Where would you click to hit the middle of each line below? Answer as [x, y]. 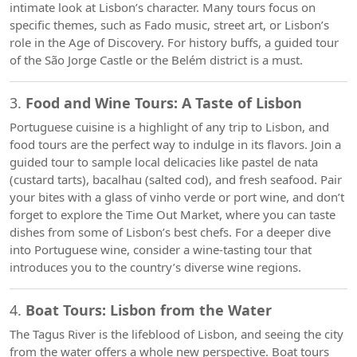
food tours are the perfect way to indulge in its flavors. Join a [175, 144]
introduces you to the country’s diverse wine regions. [155, 267]
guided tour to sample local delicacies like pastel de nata [164, 162]
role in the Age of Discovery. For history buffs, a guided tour [174, 42]
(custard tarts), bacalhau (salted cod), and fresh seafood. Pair [176, 179]
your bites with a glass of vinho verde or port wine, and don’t [177, 197]
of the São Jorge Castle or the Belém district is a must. [156, 60]
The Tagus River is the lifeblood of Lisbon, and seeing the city [177, 334]
